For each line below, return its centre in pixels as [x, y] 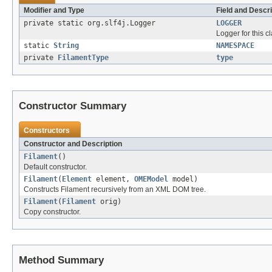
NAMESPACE [235, 46]
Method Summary [61, 260]
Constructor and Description [73, 144]
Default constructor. [55, 167]
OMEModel [151, 179]
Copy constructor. [52, 212]
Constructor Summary [73, 106]
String [66, 46]
